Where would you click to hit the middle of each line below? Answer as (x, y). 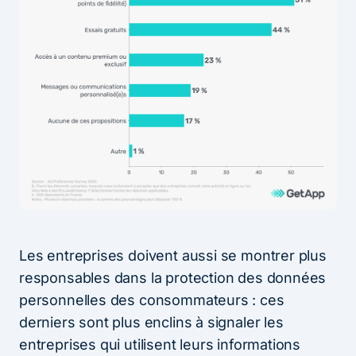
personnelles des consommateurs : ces (152, 300)
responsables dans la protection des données (173, 277)
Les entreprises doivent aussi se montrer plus (173, 255)
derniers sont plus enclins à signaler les (151, 322)
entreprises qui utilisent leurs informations (160, 344)
